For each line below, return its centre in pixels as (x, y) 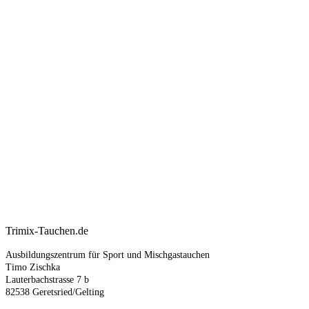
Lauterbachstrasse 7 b (47, 280)
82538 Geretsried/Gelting (55, 292)
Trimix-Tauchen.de (47, 231)
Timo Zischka (33, 268)
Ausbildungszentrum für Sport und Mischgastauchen (108, 255)
